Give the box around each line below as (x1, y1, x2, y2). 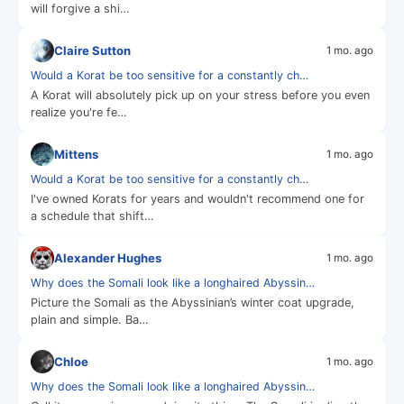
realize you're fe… (31, 106, 127, 119)
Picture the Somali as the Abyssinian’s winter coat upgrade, (31, 296, 354, 309)
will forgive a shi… (31, 2, 130, 15)
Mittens (54, 146, 98, 161)
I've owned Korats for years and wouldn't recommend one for (31, 192, 364, 206)
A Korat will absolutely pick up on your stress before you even (31, 88, 370, 102)
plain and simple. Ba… (31, 313, 149, 326)
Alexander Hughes (54, 250, 161, 265)
